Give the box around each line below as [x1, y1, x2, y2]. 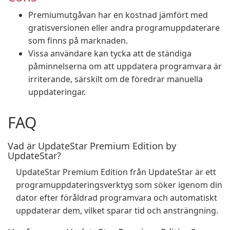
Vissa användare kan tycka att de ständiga [28, 48, 191, 59]
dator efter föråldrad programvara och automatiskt [16, 192, 217, 203]
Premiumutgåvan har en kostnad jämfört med [28, 9, 208, 21]
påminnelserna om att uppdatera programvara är [28, 61, 222, 72]
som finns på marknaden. [28, 35, 128, 46]
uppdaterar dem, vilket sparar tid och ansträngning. [16, 205, 218, 216]
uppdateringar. [28, 86, 86, 98]
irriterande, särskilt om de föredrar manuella [28, 73, 203, 85]
